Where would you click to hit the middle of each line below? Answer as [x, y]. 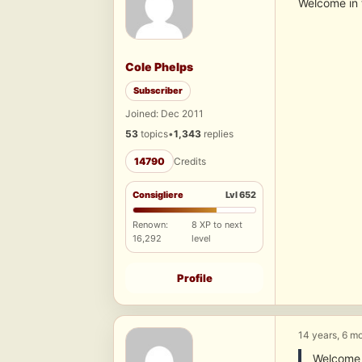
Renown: [150, 225]
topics [153, 134]
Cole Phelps [159, 67]
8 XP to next [217, 225]
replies [217, 134]
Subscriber [158, 91]
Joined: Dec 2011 [164, 114]
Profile [194, 278]
